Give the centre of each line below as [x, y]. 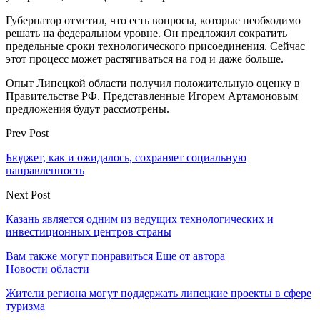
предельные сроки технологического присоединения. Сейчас [155, 46]
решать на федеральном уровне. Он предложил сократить [146, 33]
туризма [25, 306]
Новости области [47, 269]
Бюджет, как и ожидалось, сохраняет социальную [126, 157]
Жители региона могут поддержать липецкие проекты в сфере [159, 293]
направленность [45, 170]
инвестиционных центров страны [89, 231]
